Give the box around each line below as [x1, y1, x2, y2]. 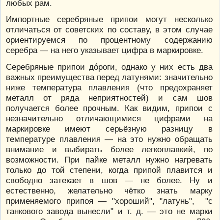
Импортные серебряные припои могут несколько [6, 14, 213, 25]
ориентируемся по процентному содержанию [6, 35, 213, 45]
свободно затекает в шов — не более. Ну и [6, 175, 213, 185]
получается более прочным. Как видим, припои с [6, 103, 213, 113]
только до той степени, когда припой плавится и [6, 165, 213, 175]
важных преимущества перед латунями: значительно [6, 72, 213, 82]
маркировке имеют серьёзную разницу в [6, 123, 213, 134]
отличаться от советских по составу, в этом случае [6, 25, 213, 35]
